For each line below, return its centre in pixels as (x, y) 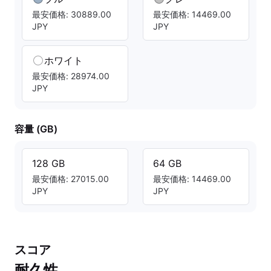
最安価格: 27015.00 (70, 179)
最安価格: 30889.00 (72, 14)
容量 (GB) (36, 129)
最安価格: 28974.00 (71, 76)
